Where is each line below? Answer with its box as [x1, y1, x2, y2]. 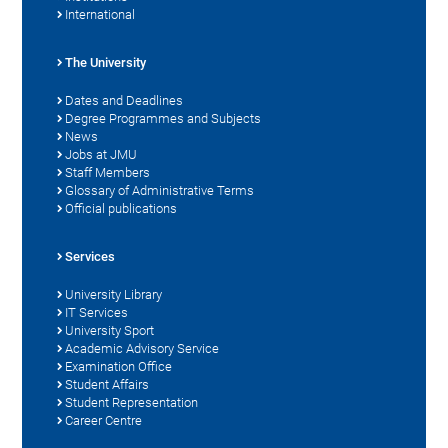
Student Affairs [65, 377, 150, 393]
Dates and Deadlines [65, 93, 184, 109]
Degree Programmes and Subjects [65, 111, 262, 127]
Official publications [65, 201, 178, 217]
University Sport [65, 323, 155, 339]
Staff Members [65, 165, 151, 181]
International [65, 7, 136, 23]
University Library [65, 287, 163, 303]
